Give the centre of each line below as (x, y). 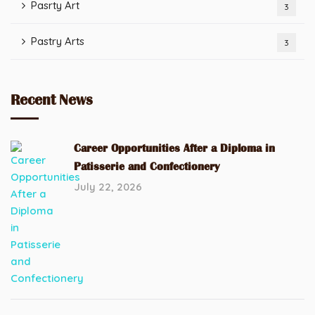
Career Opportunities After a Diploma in (174, 148)
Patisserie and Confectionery (147, 167)
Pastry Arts (58, 41)
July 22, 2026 (108, 187)
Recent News (52, 100)
